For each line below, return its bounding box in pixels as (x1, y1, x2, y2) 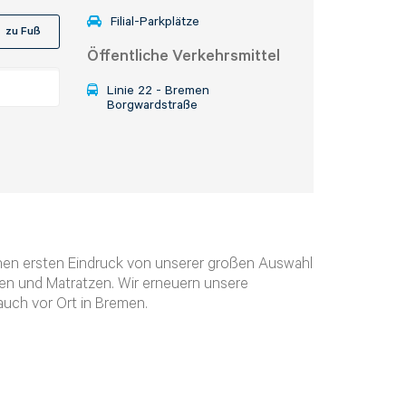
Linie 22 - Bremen (107, 83, 209, 98)
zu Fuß (5, 24, 42, 38)
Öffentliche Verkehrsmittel (87, 47, 280, 65)
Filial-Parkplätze (111, 14, 199, 29)
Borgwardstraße (107, 98, 198, 112)
